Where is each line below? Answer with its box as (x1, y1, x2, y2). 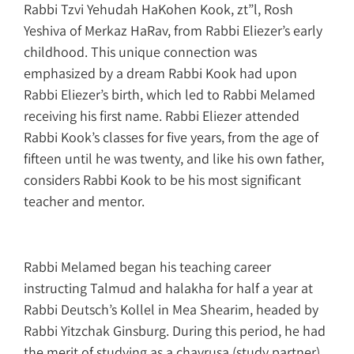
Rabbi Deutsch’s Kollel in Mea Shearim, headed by (24, 299, 318, 318)
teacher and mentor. (24, 191, 145, 210)
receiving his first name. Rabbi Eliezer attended (24, 106, 299, 125)
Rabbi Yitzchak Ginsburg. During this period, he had (24, 321, 326, 340)
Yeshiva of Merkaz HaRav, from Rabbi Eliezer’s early (24, 21, 322, 40)
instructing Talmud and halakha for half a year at (24, 278, 313, 297)
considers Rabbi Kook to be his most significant (24, 170, 301, 189)
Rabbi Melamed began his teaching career (24, 257, 271, 276)
